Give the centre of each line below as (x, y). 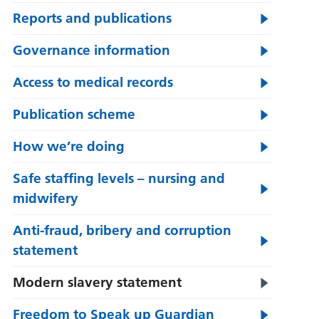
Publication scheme (74, 114)
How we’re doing (68, 146)
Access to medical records (93, 82)
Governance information (91, 50)
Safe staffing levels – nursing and (119, 178)
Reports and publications (92, 18)
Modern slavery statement (97, 282)
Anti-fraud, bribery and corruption (122, 230)
